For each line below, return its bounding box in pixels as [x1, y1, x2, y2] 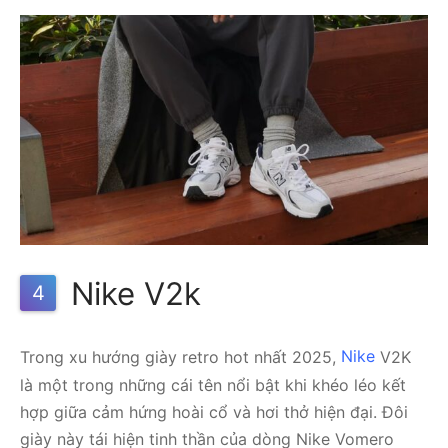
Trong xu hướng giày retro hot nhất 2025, [20, 346, 341, 367]
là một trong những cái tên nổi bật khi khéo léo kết [20, 374, 406, 395]
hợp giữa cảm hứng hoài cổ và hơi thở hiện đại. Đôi [20, 401, 408, 422]
